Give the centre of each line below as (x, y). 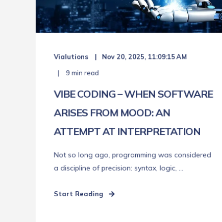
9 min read (82, 73)
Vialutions (71, 57)
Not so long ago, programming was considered (133, 155)
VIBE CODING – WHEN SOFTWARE (133, 94)
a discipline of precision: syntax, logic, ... (119, 168)
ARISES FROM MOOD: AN (112, 113)
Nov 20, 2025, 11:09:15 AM (144, 57)
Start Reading (79, 194)
